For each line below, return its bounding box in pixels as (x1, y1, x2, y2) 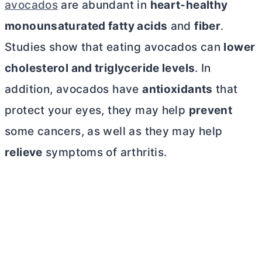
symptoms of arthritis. (42, 146, 167, 159)
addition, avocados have (5, 82, 143, 96)
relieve (5, 146, 43, 159)
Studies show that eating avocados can (5, 40, 224, 54)
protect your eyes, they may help (5, 104, 189, 117)
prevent (188, 104, 233, 117)
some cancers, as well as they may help (5, 125, 223, 138)
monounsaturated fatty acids (5, 19, 168, 33)
